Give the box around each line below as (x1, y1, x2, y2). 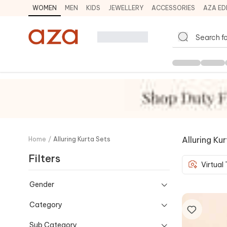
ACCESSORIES (152, 4, 195, 12)
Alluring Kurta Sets (53, 135, 110, 143)
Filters (28, 152, 60, 165)
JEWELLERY (108, 4, 143, 12)
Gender (29, 179, 54, 189)
